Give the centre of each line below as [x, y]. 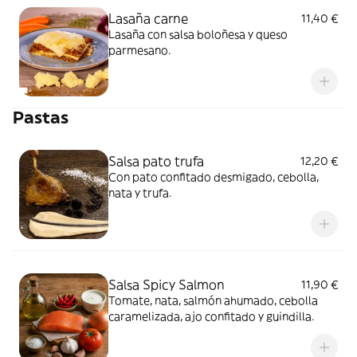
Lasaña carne [148, 18]
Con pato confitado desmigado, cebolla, [214, 177]
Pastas [41, 118]
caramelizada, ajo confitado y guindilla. [211, 316]
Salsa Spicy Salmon [167, 284]
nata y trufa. [140, 193]
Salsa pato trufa [156, 161]
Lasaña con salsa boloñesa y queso [198, 34]
